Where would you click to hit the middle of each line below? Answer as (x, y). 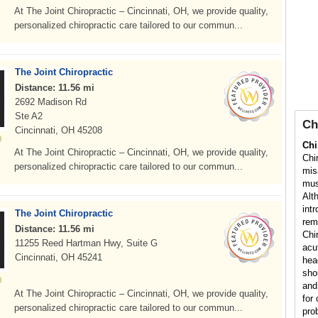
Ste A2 (29, 116)
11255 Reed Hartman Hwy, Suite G (86, 243)
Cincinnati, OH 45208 (59, 130)
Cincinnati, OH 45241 (59, 257)
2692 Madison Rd (51, 102)
